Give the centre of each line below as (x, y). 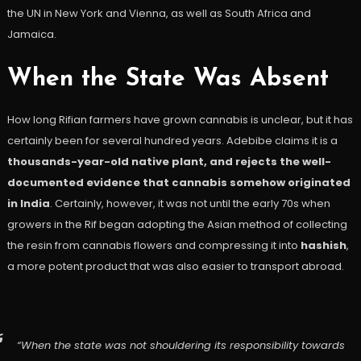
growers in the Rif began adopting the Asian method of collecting (177, 224)
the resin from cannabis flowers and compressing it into (154, 245)
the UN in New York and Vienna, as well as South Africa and (159, 13)
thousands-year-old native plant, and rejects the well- (169, 161)
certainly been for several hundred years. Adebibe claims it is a (172, 140)
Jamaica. (31, 34)
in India (28, 203)
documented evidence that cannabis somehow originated (178, 182)
